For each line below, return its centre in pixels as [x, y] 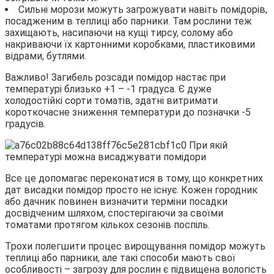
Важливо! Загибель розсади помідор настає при [115, 77]
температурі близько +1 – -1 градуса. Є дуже [108, 89]
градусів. [25, 124]
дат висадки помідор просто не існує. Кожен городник [131, 190]
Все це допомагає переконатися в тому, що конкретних [134, 178]
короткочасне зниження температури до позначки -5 [128, 112]
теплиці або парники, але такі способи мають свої [120, 257]
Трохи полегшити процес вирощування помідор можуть [135, 246]
